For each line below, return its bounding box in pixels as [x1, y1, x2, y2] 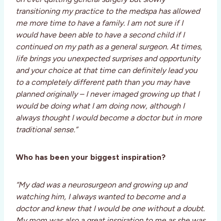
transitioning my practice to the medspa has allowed [16, 6, 200, 16]
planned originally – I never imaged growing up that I [16, 89, 199, 99]
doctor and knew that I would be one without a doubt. [16, 204, 205, 214]
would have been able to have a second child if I [16, 30, 184, 40]
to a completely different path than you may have [16, 77, 190, 87]
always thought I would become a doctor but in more [16, 113, 202, 123]
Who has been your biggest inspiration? [16, 152, 166, 162]
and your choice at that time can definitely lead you [16, 66, 197, 75]
